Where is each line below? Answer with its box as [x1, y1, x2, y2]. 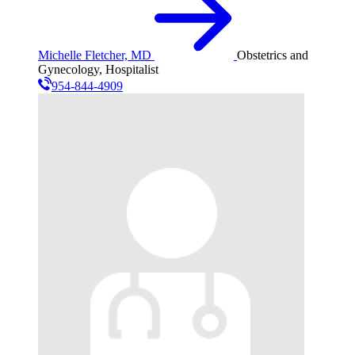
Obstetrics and [237, 48, 308, 63]
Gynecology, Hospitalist [38, 63, 158, 77]
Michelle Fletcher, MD [38, 48, 151, 63]
